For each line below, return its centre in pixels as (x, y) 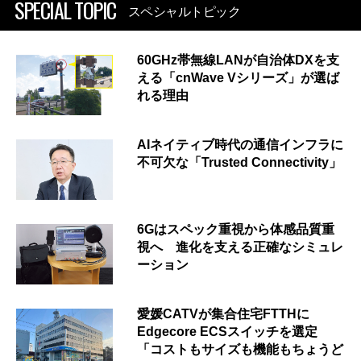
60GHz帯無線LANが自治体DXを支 (238, 60)
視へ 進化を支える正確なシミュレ (240, 247)
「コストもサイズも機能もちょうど (240, 350)
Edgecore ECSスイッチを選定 (227, 332)
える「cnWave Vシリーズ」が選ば (238, 77)
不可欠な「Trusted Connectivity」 (239, 162)
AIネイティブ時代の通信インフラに (240, 145)
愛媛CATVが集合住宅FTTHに (223, 314)
